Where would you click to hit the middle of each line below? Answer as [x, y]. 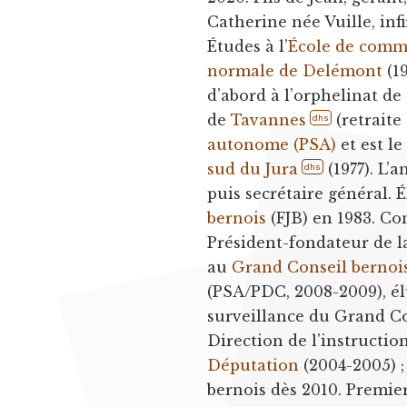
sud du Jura [253, 169]
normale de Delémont [295, 70]
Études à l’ [248, 46]
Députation [253, 365]
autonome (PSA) [272, 144]
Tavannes [269, 119]
